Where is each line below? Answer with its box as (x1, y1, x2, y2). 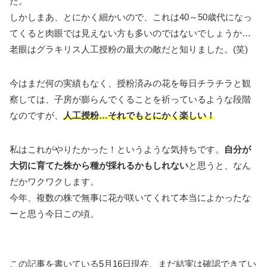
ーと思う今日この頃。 (10, 208, 99, 219)
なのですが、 (10, 110, 63, 120)
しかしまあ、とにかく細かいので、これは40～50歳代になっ (10, 11, 252, 22)
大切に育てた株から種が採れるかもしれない (10, 160, 188, 170)
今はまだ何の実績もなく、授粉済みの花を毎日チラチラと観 (10, 77, 251, 88)
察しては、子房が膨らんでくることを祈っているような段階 (10, 94, 251, 104)
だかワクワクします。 (10, 176, 99, 187)
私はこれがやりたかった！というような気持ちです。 (10, 144, 224, 154)
